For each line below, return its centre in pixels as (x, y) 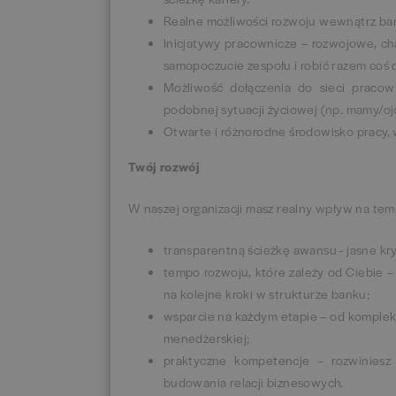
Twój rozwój (164, 166)
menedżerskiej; (206, 337)
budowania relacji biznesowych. (253, 381)
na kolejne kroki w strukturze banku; (267, 293)
